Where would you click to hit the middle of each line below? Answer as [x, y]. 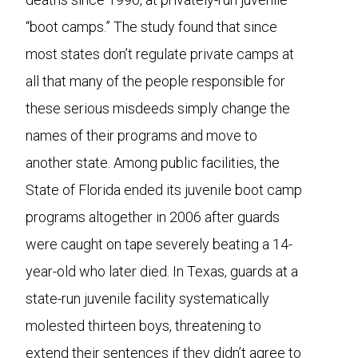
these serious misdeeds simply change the [158, 108]
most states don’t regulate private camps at [160, 54]
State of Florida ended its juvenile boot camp [164, 190]
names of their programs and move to [141, 135]
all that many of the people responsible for [155, 81]
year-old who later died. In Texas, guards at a [162, 271]
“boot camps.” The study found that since [151, 27]
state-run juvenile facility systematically [147, 298]
